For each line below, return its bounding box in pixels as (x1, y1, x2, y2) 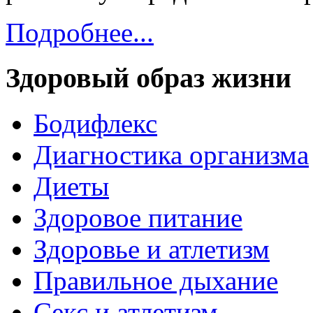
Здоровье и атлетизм (34, 233, 270, 264)
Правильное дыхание (34, 265, 278, 296)
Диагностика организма (34, 139, 309, 170)
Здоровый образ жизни (6, 61, 291, 94)
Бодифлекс (34, 108, 157, 138)
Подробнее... (6, 17, 154, 48)
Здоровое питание (34, 202, 242, 233)
